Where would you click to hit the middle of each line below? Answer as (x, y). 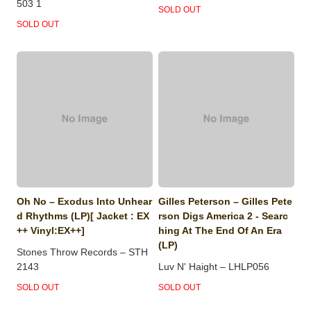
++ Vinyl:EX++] (51, 231)
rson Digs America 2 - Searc (224, 216)
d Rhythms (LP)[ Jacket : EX (83, 216)
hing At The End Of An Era (220, 231)
